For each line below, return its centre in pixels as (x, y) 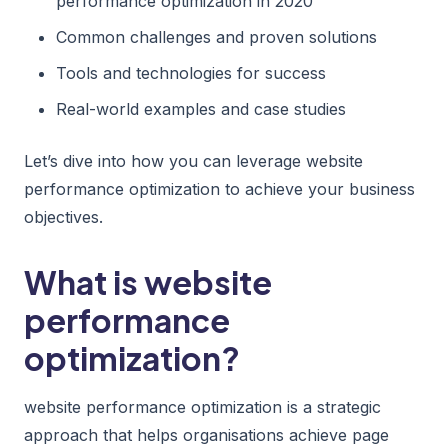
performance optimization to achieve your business (219, 188)
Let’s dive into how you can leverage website (193, 160)
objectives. (63, 216)
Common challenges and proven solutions (216, 36)
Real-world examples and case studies (201, 108)
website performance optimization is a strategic (202, 406)
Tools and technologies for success (191, 72)
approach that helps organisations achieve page (206, 434)
